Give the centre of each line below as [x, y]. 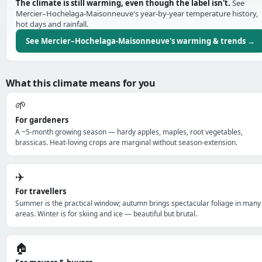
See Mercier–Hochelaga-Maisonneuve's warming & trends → [140, 41]
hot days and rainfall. [52, 24]
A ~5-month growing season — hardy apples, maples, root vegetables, [129, 132]
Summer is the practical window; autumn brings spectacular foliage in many [138, 203]
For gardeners [42, 120]
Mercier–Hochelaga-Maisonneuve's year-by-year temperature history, [137, 13]
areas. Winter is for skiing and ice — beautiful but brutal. [106, 214]
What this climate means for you [81, 83]
